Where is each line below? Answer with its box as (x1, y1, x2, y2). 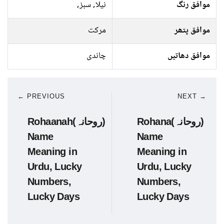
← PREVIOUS (17, 92, 65, 100)
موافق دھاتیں (167, 49, 210, 63)
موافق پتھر (174, 23, 210, 38)
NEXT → (177, 92, 206, 100)
